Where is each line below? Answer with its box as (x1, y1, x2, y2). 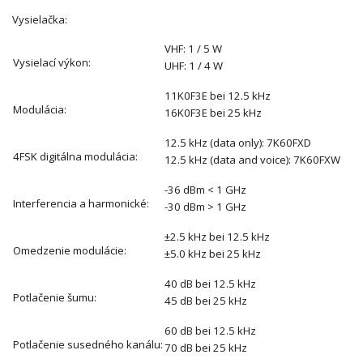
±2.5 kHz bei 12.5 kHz (164, 228, 272, 244)
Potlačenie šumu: (13, 289, 96, 305)
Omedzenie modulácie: (13, 242, 126, 258)
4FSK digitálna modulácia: (13, 148, 138, 164)
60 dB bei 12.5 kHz (164, 322, 258, 338)
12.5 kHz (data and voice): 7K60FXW (164, 152, 340, 167)
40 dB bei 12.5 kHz (164, 275, 258, 291)
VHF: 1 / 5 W (164, 41, 224, 56)
